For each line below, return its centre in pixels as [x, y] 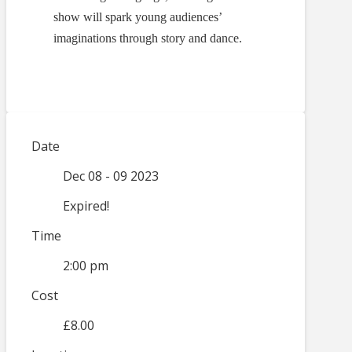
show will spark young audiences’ [137, 17]
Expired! [86, 206]
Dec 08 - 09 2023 [111, 176]
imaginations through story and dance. [148, 38]
